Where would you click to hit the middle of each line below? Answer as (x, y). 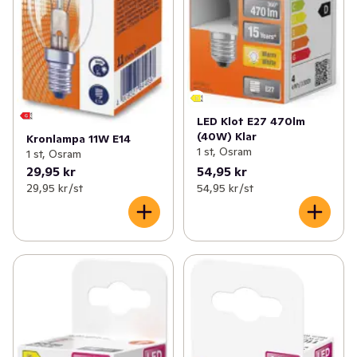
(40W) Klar (226, 137)
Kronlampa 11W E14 (78, 138)
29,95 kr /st (55, 188)
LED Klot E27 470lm (251, 122)
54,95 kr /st (225, 188)
